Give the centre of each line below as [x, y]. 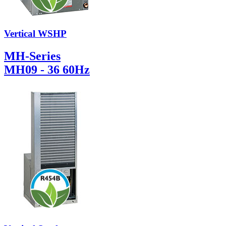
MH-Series [32, 56]
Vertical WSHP [35, 33]
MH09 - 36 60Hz [47, 69]
